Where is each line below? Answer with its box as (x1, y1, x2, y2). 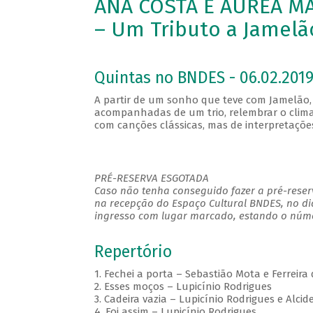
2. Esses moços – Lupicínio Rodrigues (94, 280, 272, 293)
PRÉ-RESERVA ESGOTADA (94, 172, 209, 185)
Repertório (94, 242, 172, 262)
